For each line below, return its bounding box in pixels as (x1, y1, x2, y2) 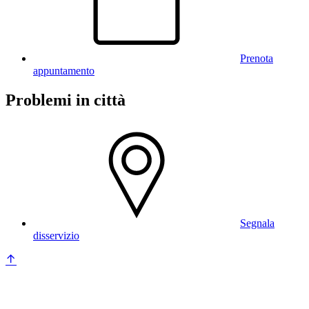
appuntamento (33, 64, 94, 77)
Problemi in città (6, 90, 126, 109)
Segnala (240, 217, 275, 229)
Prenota (240, 52, 273, 64)
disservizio (33, 229, 79, 241)
